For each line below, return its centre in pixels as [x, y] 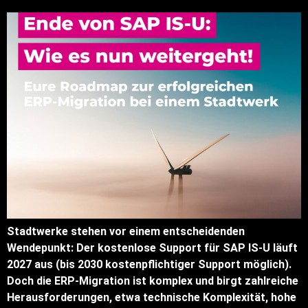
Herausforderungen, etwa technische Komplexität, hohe [152, 297]
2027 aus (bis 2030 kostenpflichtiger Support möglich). [149, 264]
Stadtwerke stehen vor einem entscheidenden [126, 231]
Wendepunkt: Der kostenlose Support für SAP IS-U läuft [152, 247]
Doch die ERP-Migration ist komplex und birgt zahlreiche [153, 280]
